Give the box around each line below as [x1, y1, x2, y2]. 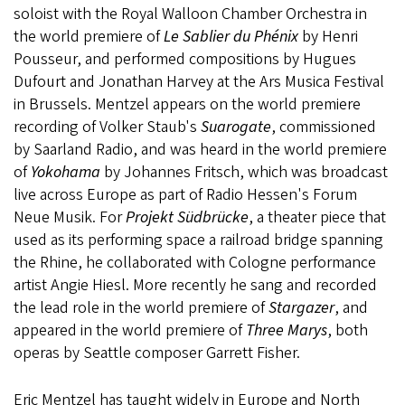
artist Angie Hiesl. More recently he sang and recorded [14, 274, 377, 297]
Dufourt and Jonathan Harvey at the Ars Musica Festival [14, 71, 384, 93]
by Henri [298, 25, 358, 48]
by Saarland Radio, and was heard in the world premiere [14, 138, 387, 161]
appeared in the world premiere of [14, 319, 246, 342]
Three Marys [246, 319, 327, 342]
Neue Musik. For [14, 206, 126, 229]
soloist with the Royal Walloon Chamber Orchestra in [14, 3, 367, 25]
